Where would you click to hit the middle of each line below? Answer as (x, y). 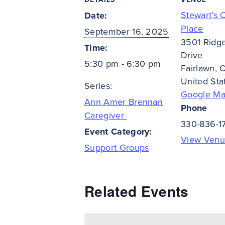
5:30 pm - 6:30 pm (123, 64)
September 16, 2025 (127, 32)
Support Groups (117, 148)
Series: (98, 86)
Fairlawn (198, 69)
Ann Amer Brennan (124, 102)
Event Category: (118, 132)
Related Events (137, 191)
